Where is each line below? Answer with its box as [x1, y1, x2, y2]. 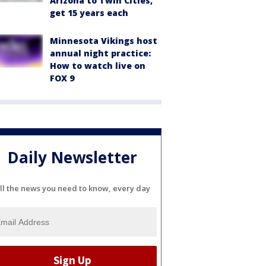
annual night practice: [50, 47, 151, 59]
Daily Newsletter [8, 147, 137, 169]
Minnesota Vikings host [50, 35, 157, 46]
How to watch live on [50, 60, 145, 71]
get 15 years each [50, 7, 128, 18]
